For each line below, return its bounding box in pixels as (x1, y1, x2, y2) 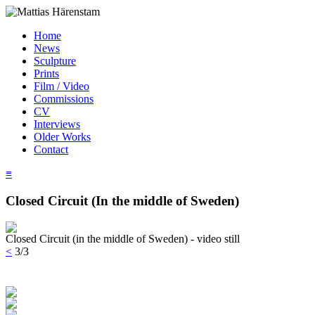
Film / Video (34, 80, 89, 92)
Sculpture (34, 55, 76, 67)
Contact (34, 143, 68, 155)
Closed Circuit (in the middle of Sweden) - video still (6, 233, 240, 245)
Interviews (34, 118, 80, 130)
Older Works (34, 131, 91, 143)
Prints (34, 67, 59, 79)
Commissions (34, 93, 94, 105)
